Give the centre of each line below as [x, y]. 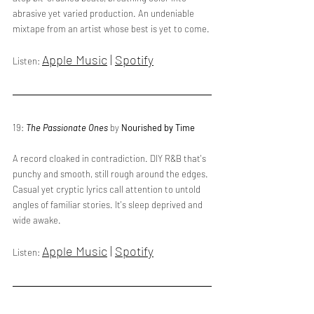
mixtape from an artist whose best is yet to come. [111, 29]
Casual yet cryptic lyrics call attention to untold [108, 189]
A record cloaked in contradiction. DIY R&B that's [110, 158]
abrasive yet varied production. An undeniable [104, 13]
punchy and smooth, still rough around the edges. [111, 174]
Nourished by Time [158, 128]
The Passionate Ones [67, 128]
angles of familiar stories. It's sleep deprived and [109, 205]
